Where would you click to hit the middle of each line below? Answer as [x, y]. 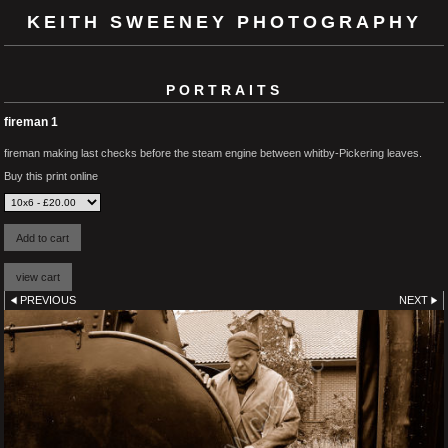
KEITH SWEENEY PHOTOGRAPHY [224, 22]
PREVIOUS [48, 299]
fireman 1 [31, 121]
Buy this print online [51, 175]
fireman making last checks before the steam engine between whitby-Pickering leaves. [213, 152]
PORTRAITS [224, 89]
